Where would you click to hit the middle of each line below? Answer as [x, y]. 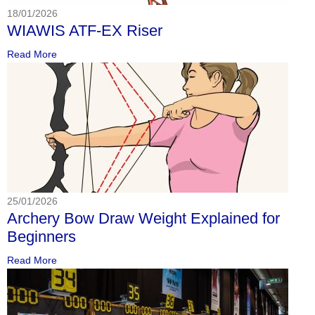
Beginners [41, 236]
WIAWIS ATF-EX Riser [85, 30]
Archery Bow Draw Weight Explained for [143, 218]
